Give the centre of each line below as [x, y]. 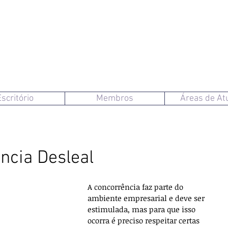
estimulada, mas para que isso [142, 209]
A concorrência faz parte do [136, 187]
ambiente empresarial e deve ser [147, 198]
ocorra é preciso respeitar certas [145, 220]
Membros [115, 98]
